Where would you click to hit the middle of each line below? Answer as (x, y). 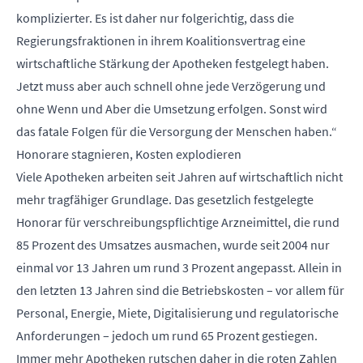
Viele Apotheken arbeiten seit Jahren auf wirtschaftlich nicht (179, 176)
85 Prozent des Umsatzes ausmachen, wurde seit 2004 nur (173, 244)
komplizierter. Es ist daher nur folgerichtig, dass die (155, 17)
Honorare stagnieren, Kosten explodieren (129, 154)
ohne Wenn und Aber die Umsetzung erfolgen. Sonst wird (172, 108)
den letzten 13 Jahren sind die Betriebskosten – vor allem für (180, 290)
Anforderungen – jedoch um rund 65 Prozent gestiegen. (167, 335)
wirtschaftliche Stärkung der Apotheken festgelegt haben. (173, 63)
